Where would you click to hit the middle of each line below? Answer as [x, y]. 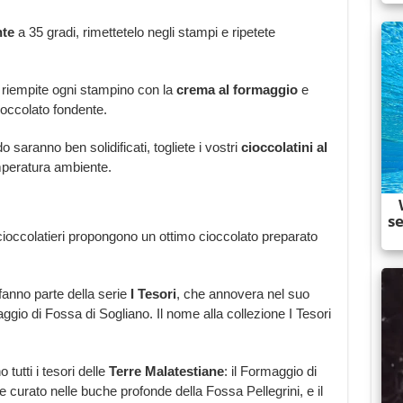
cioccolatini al [284, 148]
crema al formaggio [235, 90]
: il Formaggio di [270, 372]
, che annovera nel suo [242, 294]
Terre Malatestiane [166, 372]
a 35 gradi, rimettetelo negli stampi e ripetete [144, 32]
